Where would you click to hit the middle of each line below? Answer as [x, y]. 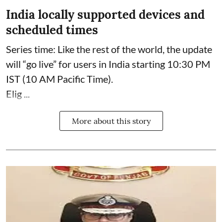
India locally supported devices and [105, 15]
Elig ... [18, 94]
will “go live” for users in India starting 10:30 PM [108, 64]
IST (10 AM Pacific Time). [59, 79]
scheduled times [52, 30]
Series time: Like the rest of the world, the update [109, 49]
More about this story [111, 121]
